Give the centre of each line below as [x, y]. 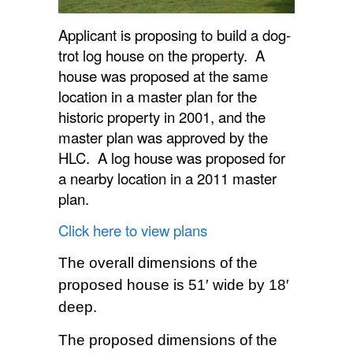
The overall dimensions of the [158, 263]
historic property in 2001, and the [162, 117]
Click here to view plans [133, 230]
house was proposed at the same [163, 76]
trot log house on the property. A [162, 56]
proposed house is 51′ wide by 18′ [174, 285]
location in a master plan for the [158, 97]
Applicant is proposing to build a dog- [175, 35]
